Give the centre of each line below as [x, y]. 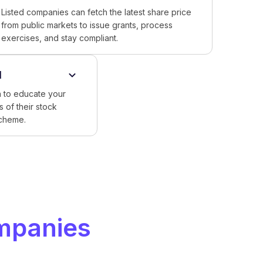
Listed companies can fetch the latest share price [97, 12]
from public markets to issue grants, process [87, 25]
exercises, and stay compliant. [60, 38]
